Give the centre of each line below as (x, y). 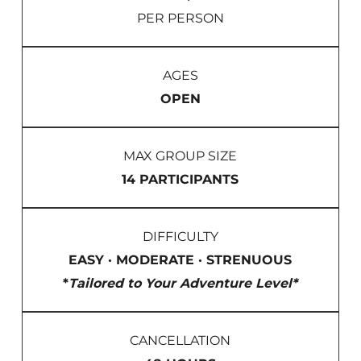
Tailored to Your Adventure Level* (183, 284)
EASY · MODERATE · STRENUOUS (180, 260)
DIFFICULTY (180, 237)
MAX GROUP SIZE (180, 156)
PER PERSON (180, 19)
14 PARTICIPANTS (180, 180)
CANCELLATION (180, 341)
